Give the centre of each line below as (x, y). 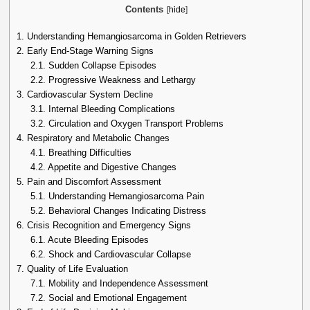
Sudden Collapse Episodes (101, 65)
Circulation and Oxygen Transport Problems (135, 123)
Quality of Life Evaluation (76, 268)
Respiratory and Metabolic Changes (97, 138)
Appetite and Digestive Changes (111, 167)
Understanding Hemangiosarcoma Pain (125, 196)
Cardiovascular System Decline (89, 94)
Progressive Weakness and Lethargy (121, 80)
